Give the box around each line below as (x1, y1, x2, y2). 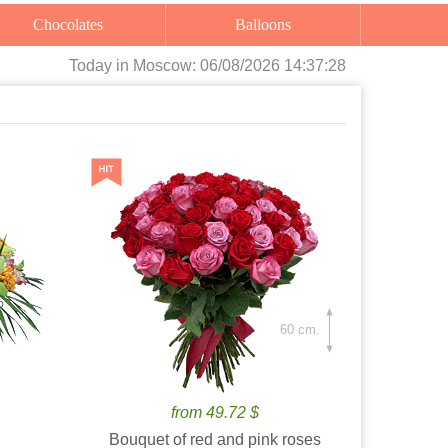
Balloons (246, 16, 292, 33)
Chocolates (44, 16, 104, 33)
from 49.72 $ (171, 404, 260, 421)
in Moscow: (116, 57, 200, 74)
